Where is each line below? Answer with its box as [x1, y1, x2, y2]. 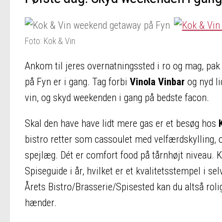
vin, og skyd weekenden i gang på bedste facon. [25, 91, 209, 104]
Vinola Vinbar [130, 75, 185, 88]
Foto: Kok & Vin [25, 36, 75, 47]
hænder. [25, 197, 56, 209]
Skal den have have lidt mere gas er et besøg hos [25, 117, 219, 130]
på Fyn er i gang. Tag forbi [25, 75, 130, 88]
